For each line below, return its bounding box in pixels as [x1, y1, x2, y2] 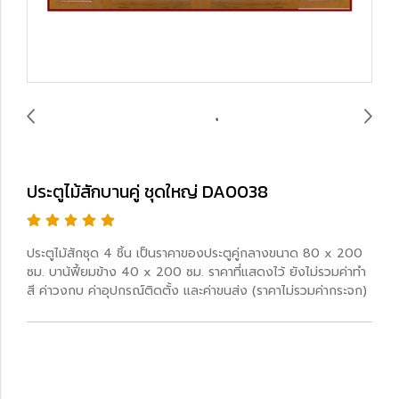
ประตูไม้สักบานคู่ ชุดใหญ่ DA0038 [27, 178, 268, 205]
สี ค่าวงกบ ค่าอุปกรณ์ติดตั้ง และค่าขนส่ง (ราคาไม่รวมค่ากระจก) [27, 281, 367, 300]
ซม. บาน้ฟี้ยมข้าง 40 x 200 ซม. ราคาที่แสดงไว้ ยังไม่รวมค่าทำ [27, 263, 366, 281]
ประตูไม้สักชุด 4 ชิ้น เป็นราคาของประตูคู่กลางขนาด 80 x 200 [27, 244, 362, 263]
